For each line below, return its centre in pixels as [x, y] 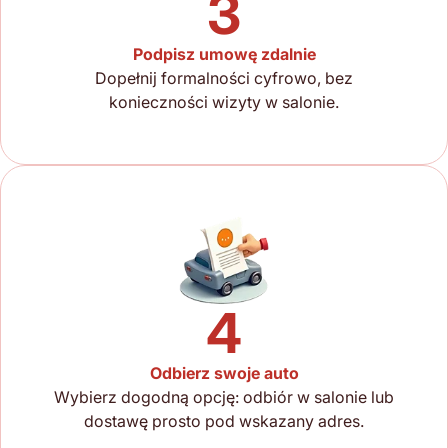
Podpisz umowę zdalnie [224, 54]
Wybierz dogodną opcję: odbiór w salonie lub [224, 397]
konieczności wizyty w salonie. [224, 102]
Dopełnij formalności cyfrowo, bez [224, 78]
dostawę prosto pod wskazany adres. [224, 421]
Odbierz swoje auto [224, 373]
